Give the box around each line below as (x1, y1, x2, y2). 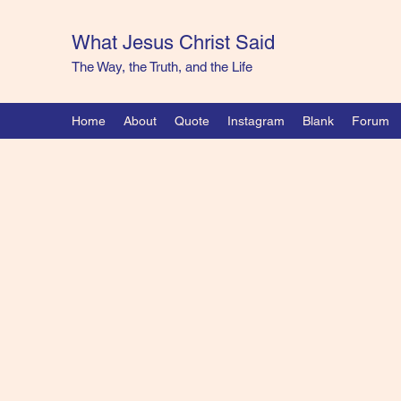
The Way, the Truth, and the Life (72, 59, 252, 74)
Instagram (227, 114, 285, 128)
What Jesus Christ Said (72, 31, 275, 54)
